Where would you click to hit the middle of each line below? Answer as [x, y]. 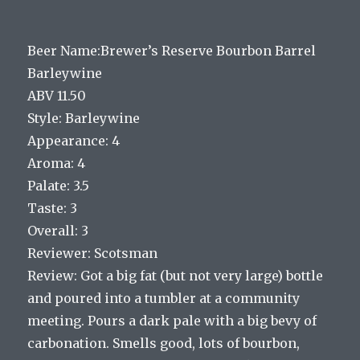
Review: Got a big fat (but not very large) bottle [176, 275]
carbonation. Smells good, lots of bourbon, [164, 343]
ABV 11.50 [57, 95]
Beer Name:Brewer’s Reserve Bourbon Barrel [172, 50]
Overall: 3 [58, 230]
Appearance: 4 [74, 140]
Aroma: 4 [57, 163]
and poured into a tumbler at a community [164, 298]
